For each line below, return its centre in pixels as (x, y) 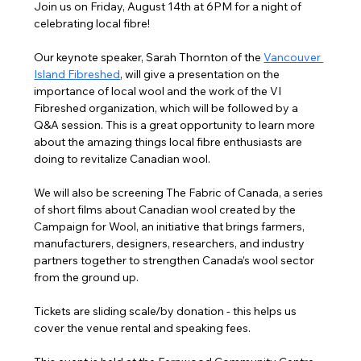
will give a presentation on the (203, 74)
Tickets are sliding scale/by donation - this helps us (167, 311)
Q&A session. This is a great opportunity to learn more (176, 125)
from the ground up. (87, 277)
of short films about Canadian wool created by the (166, 210)
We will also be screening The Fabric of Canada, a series (180, 193)
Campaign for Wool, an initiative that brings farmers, (171, 226)
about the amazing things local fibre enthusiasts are (170, 142)
